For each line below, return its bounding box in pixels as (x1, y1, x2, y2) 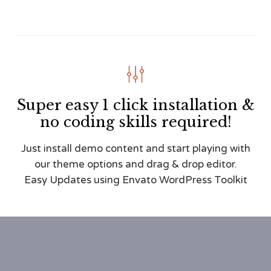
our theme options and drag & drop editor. (34, 157, 237, 171)
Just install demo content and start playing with (21, 142, 250, 155)
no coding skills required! (39, 113, 232, 131)
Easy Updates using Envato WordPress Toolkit (24, 173, 247, 186)
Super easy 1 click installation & (16, 96, 255, 114)
